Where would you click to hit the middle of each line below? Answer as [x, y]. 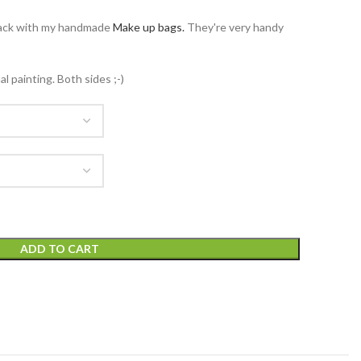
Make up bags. [149, 27]
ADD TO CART [60, 248]
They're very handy [234, 27]
